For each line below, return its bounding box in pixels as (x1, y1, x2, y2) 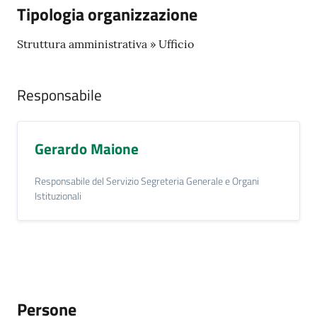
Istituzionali (35, 188, 81, 204)
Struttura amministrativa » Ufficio (17, 37, 194, 51)
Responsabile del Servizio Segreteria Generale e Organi (35, 173, 259, 189)
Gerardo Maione (35, 137, 139, 160)
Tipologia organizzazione (17, 1, 197, 27)
